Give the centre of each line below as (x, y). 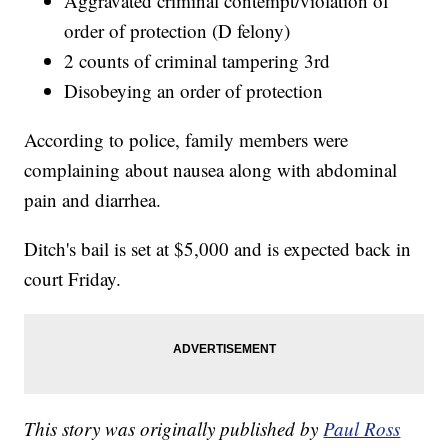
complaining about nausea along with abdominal (211, 170)
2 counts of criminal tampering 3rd (197, 61)
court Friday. (73, 279)
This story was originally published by (174, 429)
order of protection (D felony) (177, 31)
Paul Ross (362, 429)
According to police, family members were (186, 140)
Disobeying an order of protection (194, 91)
